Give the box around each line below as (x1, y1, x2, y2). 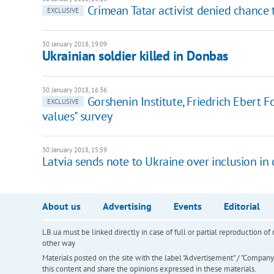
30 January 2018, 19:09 (42, 39, 107, 48)
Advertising (102, 199, 152, 212)
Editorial (223, 199, 260, 212)
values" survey (42, 108, 113, 124)
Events (173, 199, 202, 212)
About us (42, 199, 81, 212)
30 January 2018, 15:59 (42, 145, 107, 154)
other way (42, 237, 75, 248)
